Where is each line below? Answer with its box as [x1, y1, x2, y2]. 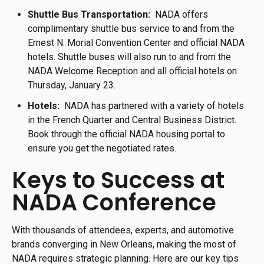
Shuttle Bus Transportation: [28, 9, 151, 21]
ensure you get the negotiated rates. [28, 143, 177, 154]
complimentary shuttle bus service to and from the [28, 23, 235, 35]
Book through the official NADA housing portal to [28, 128, 226, 140]
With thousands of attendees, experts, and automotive [12, 224, 234, 236]
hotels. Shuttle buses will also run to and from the [28, 51, 232, 63]
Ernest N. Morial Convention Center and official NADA [28, 37, 245, 49]
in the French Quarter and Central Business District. [28, 114, 237, 126]
